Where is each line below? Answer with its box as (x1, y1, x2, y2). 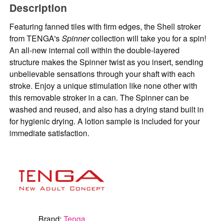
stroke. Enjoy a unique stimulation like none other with (9, 80, 198, 92)
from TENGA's (9, 33, 62, 44)
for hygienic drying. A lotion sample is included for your (9, 115, 200, 127)
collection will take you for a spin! (89, 33, 207, 44)
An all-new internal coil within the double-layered (9, 44, 180, 56)
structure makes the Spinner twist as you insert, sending (9, 56, 204, 68)
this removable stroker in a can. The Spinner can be (9, 92, 189, 104)
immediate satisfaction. (9, 127, 90, 139)
